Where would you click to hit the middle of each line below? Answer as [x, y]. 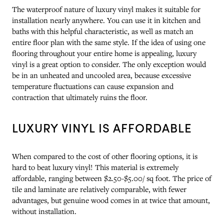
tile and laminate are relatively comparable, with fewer [99, 189]
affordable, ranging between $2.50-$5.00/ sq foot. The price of [112, 178]
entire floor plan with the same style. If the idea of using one [109, 42]
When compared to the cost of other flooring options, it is [105, 156]
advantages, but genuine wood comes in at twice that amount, [111, 200]
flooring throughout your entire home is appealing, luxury [104, 53]
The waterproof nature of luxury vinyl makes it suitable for [106, 9]
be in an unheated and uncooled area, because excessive [101, 75]
